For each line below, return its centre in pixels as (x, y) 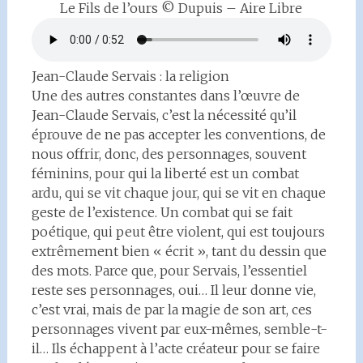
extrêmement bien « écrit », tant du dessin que (179, 251)
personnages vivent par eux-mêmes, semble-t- (179, 329)
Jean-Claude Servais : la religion (130, 76)
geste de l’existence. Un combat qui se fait (162, 212)
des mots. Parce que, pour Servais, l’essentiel (169, 271)
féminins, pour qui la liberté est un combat (165, 173)
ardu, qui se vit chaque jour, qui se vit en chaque (178, 193)
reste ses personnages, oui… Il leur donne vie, (173, 290)
